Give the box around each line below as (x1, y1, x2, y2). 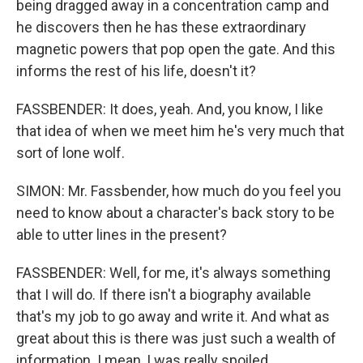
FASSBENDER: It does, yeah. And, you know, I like (16, 100, 323, 117)
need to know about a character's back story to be (16, 204, 335, 221)
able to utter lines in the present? (16, 226, 227, 243)
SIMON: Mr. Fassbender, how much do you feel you (16, 182, 341, 199)
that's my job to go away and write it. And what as (16, 308, 330, 325)
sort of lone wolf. (16, 144, 125, 161)
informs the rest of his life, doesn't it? (16, 62, 256, 79)
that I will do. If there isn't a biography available (16, 286, 311, 303)
